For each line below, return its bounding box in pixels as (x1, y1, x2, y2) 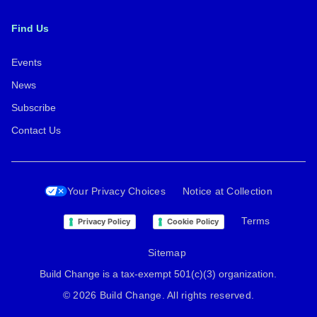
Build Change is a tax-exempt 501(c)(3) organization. (40, 268, 277, 279)
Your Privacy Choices (67, 185, 166, 197)
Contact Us (11, 125, 61, 136)
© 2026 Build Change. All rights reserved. (62, 289, 255, 301)
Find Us (11, 23, 49, 34)
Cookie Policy (167, 217, 219, 226)
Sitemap (148, 247, 186, 258)
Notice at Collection (183, 185, 272, 197)
